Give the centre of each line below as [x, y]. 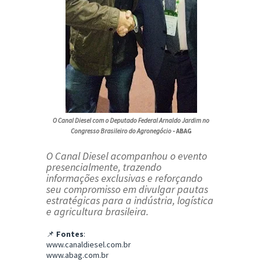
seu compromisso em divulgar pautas [127, 189]
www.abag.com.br [77, 255]
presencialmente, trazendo [104, 167]
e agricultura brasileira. [97, 212]
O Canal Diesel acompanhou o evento [127, 156]
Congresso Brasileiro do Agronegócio [121, 131]
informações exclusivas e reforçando [124, 178]
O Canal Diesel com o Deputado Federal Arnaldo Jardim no [131, 121]
